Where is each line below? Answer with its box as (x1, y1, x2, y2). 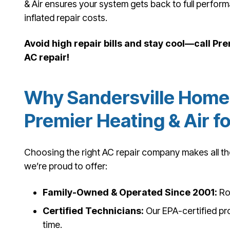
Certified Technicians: (43, 205, 144, 216)
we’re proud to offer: (24, 161, 107, 172)
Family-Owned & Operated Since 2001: (43, 186, 217, 198)
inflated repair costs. (24, 12, 107, 23)
